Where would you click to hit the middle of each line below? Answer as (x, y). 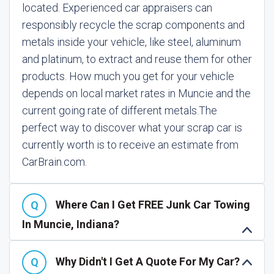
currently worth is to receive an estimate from (130, 145)
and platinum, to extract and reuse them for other (137, 59)
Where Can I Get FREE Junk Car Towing (153, 204)
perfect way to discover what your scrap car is (132, 128)
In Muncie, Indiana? (71, 224)
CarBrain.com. (54, 162)
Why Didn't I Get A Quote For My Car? (148, 261)
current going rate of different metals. (110, 110)
